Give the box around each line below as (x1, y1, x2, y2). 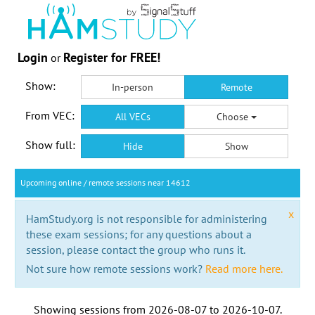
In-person (112, 80, 154, 94)
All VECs (115, 110, 150, 123)
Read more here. (205, 261, 283, 276)
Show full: (25, 137, 75, 152)
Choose (216, 110, 251, 123)
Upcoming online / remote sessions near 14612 (20, 176, 191, 188)
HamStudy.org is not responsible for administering (25, 211, 267, 226)
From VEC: (25, 108, 75, 122)
